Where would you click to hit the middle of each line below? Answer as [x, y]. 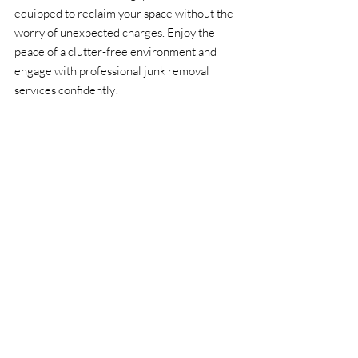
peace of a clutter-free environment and [117, 51]
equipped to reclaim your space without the [125, 13]
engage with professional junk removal [113, 70]
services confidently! [67, 89]
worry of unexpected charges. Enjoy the [116, 32]
